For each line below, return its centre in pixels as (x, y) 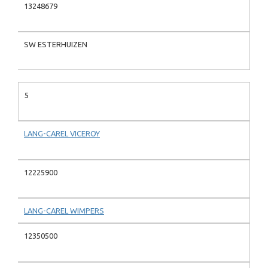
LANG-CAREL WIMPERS (64, 211)
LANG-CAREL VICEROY (62, 134)
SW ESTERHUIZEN (56, 45)
